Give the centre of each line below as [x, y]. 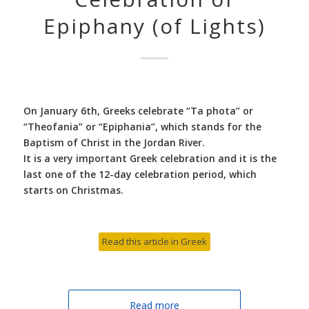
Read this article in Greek [154, 241]
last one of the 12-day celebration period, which [140, 174]
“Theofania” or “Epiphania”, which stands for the [142, 126]
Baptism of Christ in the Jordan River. [114, 142]
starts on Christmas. [73, 190]
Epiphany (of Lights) [154, 26]
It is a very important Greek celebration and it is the [150, 158]
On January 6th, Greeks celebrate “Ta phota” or [138, 110]
